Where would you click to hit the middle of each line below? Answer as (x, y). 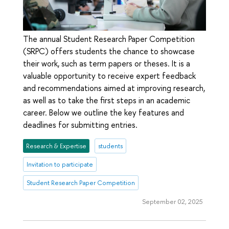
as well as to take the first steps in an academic (107, 100)
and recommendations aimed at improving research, (114, 88)
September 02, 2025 (172, 202)
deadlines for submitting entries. (80, 124)
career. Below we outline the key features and (104, 112)
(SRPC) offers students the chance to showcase (109, 51)
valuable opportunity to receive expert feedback (109, 75)
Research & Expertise (56, 146)
